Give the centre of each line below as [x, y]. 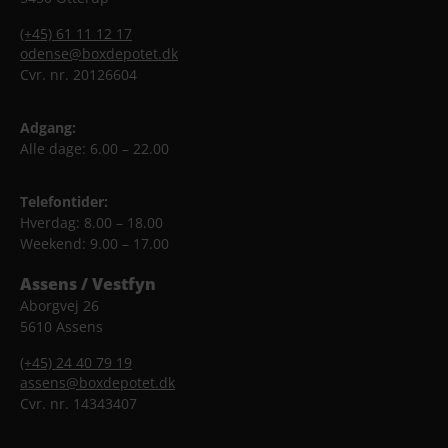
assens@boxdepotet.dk [97, 382]
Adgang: [48, 127]
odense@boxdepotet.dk [99, 53]
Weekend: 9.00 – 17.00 [94, 243]
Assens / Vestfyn [88, 283]
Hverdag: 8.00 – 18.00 [91, 222]
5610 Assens [61, 326]
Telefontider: [64, 201]
